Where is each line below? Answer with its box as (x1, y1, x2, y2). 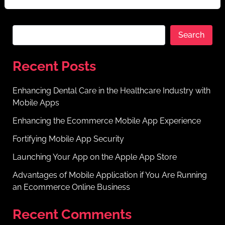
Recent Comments (12, 205, 132, 222)
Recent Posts (12, 58, 96, 74)
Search (178, 30, 205, 40)
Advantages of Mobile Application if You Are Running (12, 170, 207, 180)
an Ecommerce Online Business (12, 182, 130, 192)
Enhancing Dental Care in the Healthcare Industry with (12, 85, 210, 95)
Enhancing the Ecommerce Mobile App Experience (12, 116, 201, 126)
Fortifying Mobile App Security (12, 134, 124, 144)
